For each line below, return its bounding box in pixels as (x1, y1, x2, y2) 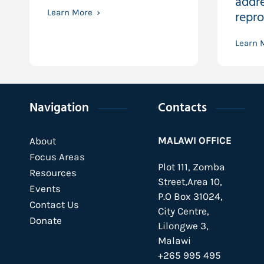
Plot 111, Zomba (157, 161, 225, 173)
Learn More (47, 7, 93, 18)
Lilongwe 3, (157, 220, 209, 232)
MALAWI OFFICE (157, 134, 232, 146)
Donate (29, 214, 62, 226)
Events (29, 183, 61, 194)
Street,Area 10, (157, 176, 222, 187)
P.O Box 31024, (157, 190, 223, 202)
